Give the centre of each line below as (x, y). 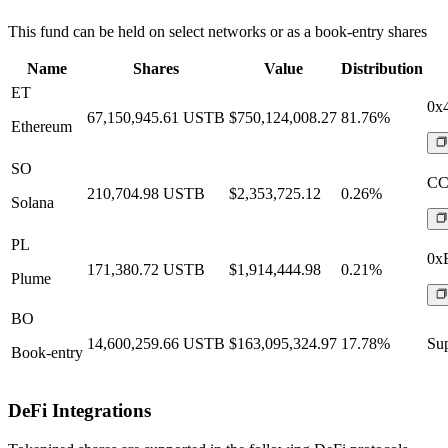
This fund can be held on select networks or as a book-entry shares (217, 32)
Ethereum (41, 127)
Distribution (382, 69)
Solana (32, 203)
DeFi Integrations (79, 410)
